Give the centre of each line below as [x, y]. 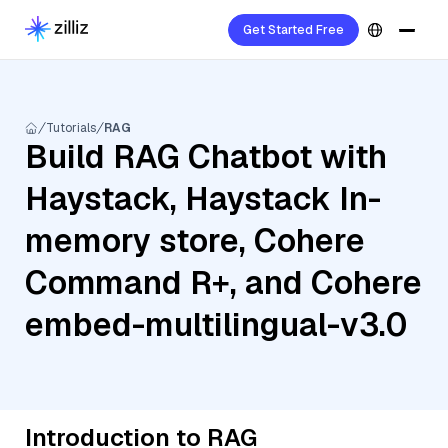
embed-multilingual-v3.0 [216, 324]
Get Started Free [293, 30]
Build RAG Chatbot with [206, 156]
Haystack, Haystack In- [203, 198]
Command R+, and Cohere [223, 282]
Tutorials [71, 128]
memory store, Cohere [195, 240]
